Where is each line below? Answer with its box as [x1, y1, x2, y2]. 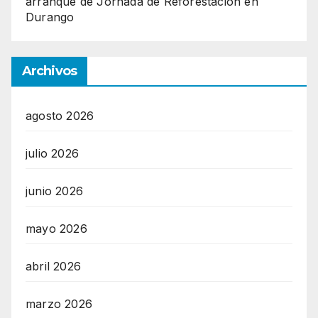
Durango [26, 10, 75, 25]
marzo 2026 [26, 297, 92, 312]
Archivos [22, 63, 77, 79]
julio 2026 [26, 146, 79, 161]
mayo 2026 [26, 221, 87, 236]
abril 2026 [26, 259, 81, 274]
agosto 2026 [26, 109, 94, 124]
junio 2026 [26, 184, 83, 199]
